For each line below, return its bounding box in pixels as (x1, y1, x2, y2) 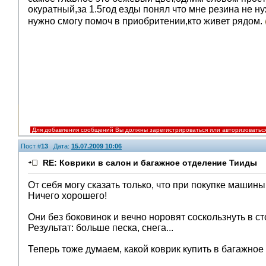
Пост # (21, 142, 41, 150)
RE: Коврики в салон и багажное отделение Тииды (43, 158, 257, 167)
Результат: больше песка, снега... (28, 223, 173, 233)
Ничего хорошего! (28, 191, 107, 201)
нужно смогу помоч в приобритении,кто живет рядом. (28, 15, 265, 26)
